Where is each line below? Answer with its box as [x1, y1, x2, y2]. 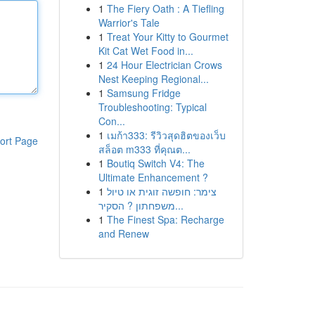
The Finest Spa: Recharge [106, 212, 224, 226]
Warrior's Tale [98, 15, 160, 30]
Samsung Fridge [106, 86, 181, 100]
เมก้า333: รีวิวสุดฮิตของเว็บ [106, 128, 226, 142]
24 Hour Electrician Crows [106, 58, 222, 72]
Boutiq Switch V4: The [106, 156, 205, 170]
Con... [98, 114, 125, 128]
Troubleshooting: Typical [98, 100, 207, 114]
